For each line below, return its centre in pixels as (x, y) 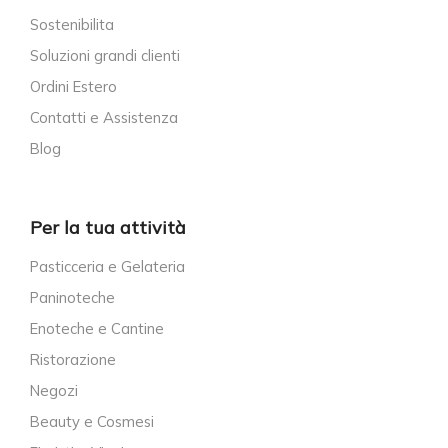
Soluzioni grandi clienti (105, 56)
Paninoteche (72, 297)
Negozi (54, 390)
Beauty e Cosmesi (92, 421)
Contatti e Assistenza (104, 118)
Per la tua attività (108, 227)
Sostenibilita (72, 25)
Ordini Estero (73, 87)
